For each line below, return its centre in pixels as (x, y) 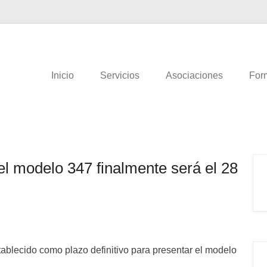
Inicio (63, 75)
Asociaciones (194, 75)
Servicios (120, 75)
